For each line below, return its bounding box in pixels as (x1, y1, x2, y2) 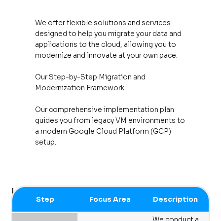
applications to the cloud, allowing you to (35, 39, 177, 49)
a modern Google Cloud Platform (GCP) (35, 126, 172, 136)
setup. (35, 137, 57, 147)
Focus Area (89, 195, 131, 204)
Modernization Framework (35, 83, 125, 92)
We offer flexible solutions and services (35, 18, 171, 27)
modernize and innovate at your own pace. (35, 50, 178, 60)
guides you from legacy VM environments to (35, 115, 185, 125)
